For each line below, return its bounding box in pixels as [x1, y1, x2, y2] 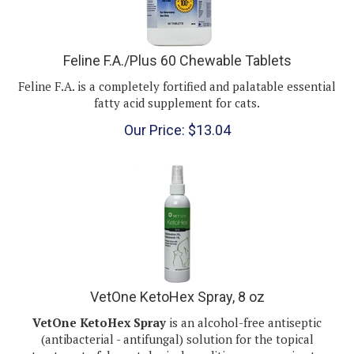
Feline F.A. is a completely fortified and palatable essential [18, 63, 336, 79]
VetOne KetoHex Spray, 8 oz [89, 273, 265, 290]
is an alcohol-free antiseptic [166, 299, 322, 315]
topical [275, 315, 314, 332]
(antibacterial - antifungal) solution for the [40, 315, 276, 332]
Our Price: [123, 106, 185, 123]
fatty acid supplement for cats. [94, 80, 260, 96]
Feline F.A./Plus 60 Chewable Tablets [62, 37, 292, 54]
